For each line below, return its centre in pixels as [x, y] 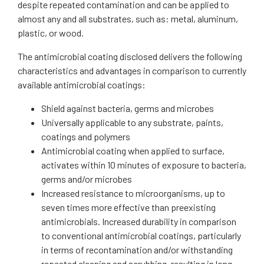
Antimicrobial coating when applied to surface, [133, 151]
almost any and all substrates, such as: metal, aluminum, [128, 19]
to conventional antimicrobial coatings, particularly [141, 235]
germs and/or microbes [87, 179]
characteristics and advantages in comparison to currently [132, 70]
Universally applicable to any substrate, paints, [132, 122]
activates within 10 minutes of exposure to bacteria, [144, 165]
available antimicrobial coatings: [82, 85]
